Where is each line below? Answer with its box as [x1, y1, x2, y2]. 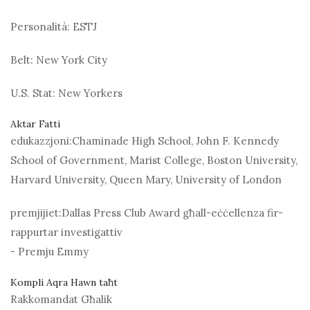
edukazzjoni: [10, 134, 72, 148]
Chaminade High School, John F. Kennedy [72, 134, 279, 148]
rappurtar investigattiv [10, 226, 122, 239]
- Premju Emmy [10, 245, 89, 259]
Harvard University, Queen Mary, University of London [10, 173, 282, 187]
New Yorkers [55, 86, 122, 100]
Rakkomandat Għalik [10, 293, 112, 307]
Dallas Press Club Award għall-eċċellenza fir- [62, 206, 283, 220]
